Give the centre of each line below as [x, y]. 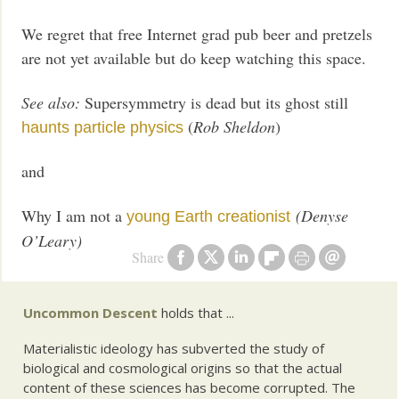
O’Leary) [52, 240]
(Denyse [322, 215]
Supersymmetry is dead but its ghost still [215, 102]
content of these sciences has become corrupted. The [190, 388]
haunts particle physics [103, 127]
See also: [51, 102]
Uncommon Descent [91, 312]
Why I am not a [74, 215]
